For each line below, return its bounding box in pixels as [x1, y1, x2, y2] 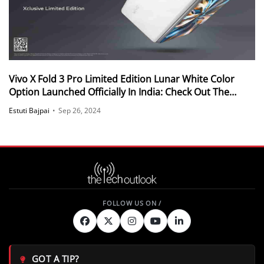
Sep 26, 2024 [58, 105, 101, 115]
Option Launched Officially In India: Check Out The [9, 85, 229, 99]
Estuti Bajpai [9, 105, 49, 115]
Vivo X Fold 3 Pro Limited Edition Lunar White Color [9, 72, 235, 86]
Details [9, 98, 39, 112]
